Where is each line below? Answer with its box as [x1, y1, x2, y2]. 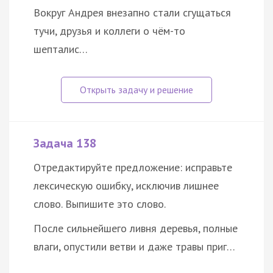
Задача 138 [34, 135, 96, 152]
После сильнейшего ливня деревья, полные [34, 221, 238, 236]
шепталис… [34, 42, 88, 57]
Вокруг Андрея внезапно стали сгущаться [34, 5, 231, 20]
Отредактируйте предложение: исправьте [34, 160, 232, 175]
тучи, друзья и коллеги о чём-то [34, 24, 185, 38]
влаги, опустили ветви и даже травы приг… [34, 239, 235, 254]
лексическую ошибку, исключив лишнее [34, 179, 219, 193]
